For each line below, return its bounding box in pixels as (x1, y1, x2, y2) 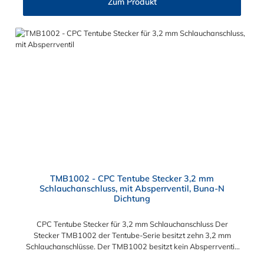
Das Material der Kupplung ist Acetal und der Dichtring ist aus (27, 252, 237, 262)
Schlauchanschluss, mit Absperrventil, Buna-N (39, 183, 225, 194)
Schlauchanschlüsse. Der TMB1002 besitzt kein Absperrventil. (26, 241, 238, 251)
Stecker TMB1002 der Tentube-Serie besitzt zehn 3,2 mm (33, 230, 231, 240)
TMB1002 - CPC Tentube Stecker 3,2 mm (50, 173, 214, 184)
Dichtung (114, 193, 150, 204)
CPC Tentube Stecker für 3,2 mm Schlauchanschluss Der (36, 219, 228, 229)
